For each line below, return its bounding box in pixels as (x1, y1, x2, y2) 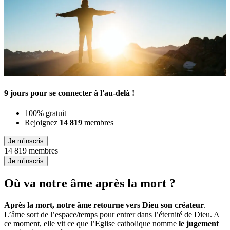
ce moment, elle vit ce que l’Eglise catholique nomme (4, 219, 179, 228)
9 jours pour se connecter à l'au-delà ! (4, 88, 135, 98)
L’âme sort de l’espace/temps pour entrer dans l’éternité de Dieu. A (4, 209, 219, 219)
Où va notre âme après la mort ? (4, 177, 176, 190)
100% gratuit (25, 109, 66, 118)
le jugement (179, 219, 219, 228)
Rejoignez (25, 118, 60, 127)
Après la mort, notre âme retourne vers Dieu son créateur (4, 200, 204, 209)
